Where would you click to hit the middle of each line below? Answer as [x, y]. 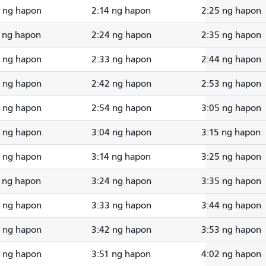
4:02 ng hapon [231, 254]
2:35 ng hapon [231, 35]
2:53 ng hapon [231, 83]
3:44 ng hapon [231, 205]
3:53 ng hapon [231, 229]
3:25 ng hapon [231, 156]
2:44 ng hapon [231, 59]
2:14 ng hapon [121, 10]
